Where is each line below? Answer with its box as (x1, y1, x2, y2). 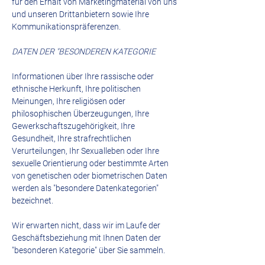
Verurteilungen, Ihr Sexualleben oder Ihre (12, 146, 159, 156)
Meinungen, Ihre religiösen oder (12, 96, 125, 106)
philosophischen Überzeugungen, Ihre (12, 109, 149, 118)
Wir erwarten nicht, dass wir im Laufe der (12, 221, 160, 230)
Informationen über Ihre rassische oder (12, 72, 154, 81)
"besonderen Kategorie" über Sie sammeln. (12, 245, 165, 255)
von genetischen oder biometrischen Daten (12, 171, 167, 180)
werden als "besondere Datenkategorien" (12, 183, 159, 193)
